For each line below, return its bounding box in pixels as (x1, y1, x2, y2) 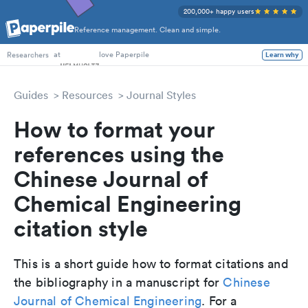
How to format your (14, 115, 215, 143)
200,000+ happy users (184, 6, 254, 16)
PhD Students (7, 30, 54, 41)
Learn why (265, 49, 299, 60)
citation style (14, 214, 148, 242)
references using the (14, 140, 224, 168)
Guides (14, 88, 48, 102)
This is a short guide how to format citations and (14, 256, 289, 272)
